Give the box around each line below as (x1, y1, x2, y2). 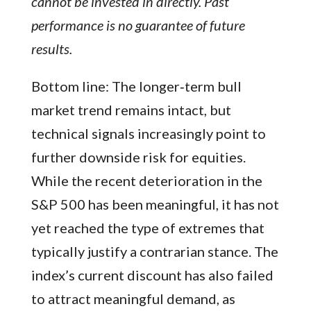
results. (31, 40, 72, 57)
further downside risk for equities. (31, 148, 246, 165)
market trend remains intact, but (31, 101, 231, 118)
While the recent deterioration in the (31, 171, 262, 189)
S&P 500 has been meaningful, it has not (31, 195, 279, 212)
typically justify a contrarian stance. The (31, 242, 278, 260)
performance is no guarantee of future (31, 16, 245, 33)
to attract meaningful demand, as (31, 289, 235, 307)
